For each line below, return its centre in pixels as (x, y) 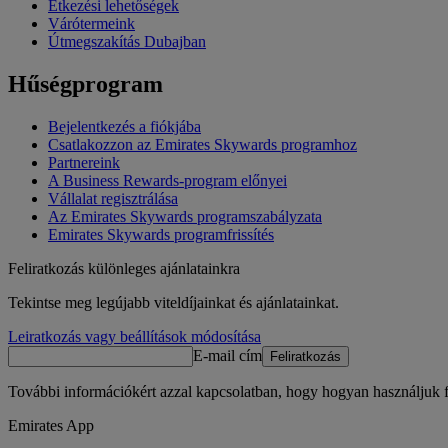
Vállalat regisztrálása (113, 198)
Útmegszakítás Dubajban (127, 42)
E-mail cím (227, 355)
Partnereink (84, 162)
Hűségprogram (85, 84)
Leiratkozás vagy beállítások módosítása (134, 336)
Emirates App (51, 425)
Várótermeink (91, 24)
